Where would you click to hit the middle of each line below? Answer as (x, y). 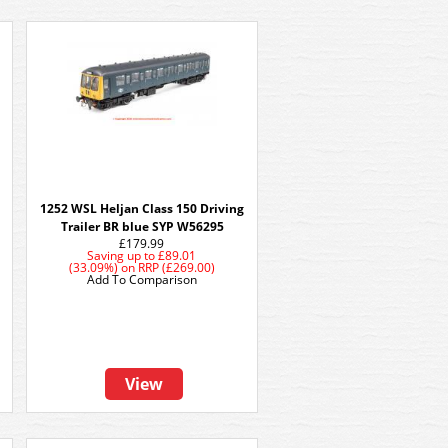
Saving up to (121, 255)
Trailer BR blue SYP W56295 (142, 226)
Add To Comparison (142, 279)
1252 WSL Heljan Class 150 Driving (142, 208)
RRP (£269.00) (176, 267)
